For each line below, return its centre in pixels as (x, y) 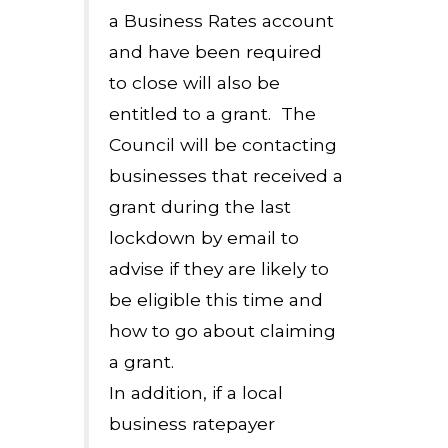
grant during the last (200, 206)
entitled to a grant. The (212, 113)
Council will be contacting (223, 144)
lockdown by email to (204, 237)
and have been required (215, 51)
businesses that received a (226, 175)
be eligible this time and (216, 299)
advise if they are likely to (219, 268)
